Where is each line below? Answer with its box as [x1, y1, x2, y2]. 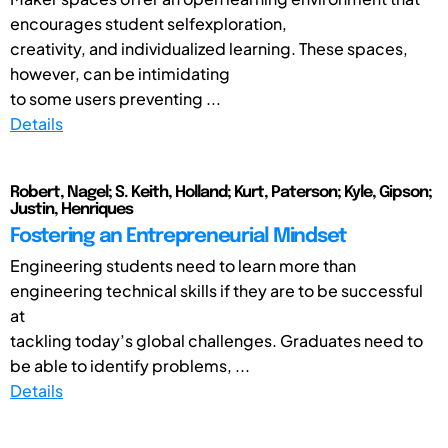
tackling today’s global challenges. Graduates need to [10, 329, 423, 351]
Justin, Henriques [10, 200, 133, 218]
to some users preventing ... [10, 87, 221, 109]
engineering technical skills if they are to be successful [10, 279, 423, 301]
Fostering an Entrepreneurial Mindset [10, 225, 346, 247]
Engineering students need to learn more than [10, 254, 356, 276]
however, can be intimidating [10, 62, 230, 84]
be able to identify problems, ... [10, 354, 250, 376]
